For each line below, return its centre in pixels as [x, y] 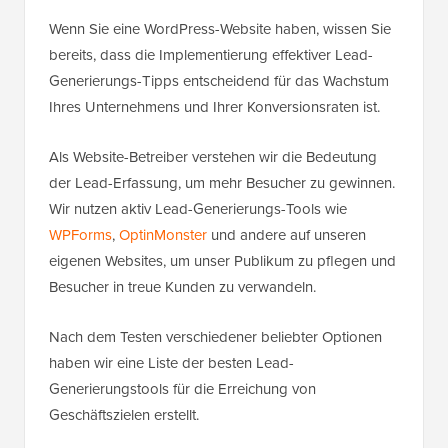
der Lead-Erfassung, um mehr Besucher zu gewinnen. [222, 183]
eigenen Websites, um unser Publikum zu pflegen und [222, 261]
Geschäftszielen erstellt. [124, 415]
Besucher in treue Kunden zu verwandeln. [182, 287]
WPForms [80, 235]
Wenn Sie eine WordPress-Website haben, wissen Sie [220, 29]
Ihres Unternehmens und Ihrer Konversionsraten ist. [214, 107]
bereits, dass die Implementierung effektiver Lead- [211, 55]
